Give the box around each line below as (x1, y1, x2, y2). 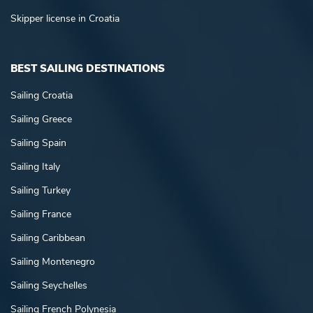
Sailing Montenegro (10, 254, 95, 268)
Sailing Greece (10, 112, 72, 126)
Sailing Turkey (10, 183, 71, 197)
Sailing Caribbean (10, 231, 85, 245)
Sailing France (10, 207, 71, 221)
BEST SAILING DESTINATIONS (10, 61, 165, 75)
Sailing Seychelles (10, 278, 87, 292)
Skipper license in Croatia (10, 11, 119, 25)
